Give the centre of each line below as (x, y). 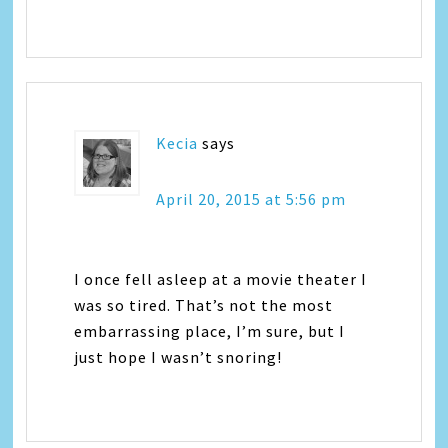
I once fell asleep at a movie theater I (221, 278)
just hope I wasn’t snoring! (178, 356)
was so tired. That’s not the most (204, 304)
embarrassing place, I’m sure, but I (210, 330)
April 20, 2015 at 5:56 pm (251, 198)
